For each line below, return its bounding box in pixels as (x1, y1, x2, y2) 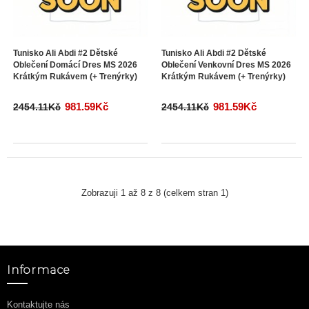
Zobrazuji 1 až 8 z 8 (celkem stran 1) (81, 188, 228, 198)
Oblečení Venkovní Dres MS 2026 (161, 60, 291, 70)
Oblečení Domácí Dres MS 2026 (13, 60, 137, 70)
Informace (7, 263, 71, 277)
